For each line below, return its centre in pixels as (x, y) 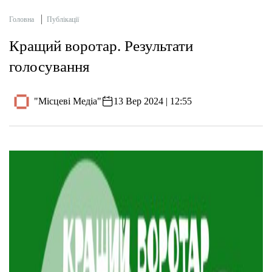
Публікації (63, 19)
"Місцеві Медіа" (68, 101)
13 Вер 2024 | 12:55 (153, 101)
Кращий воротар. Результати (101, 46)
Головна (22, 19)
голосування (49, 66)
